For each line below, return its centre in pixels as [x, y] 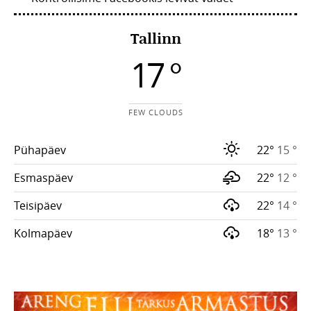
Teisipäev [38, 206]
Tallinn [155, 38]
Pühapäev [40, 150]
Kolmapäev [43, 234]
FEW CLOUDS [155, 112]
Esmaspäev [43, 178]
